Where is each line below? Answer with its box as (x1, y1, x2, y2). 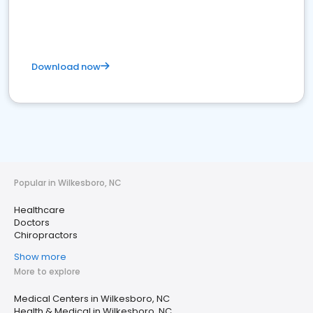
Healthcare (14, 203, 65, 217)
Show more (14, 250, 66, 263)
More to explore (14, 265, 80, 277)
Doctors (14, 216, 50, 229)
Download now (31, 60, 101, 73)
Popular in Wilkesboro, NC (14, 177, 122, 189)
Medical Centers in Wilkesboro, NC (14, 292, 170, 305)
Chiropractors (14, 228, 78, 242)
